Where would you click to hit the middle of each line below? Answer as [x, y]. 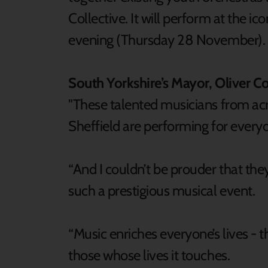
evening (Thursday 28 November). [167, 39]
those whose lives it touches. [149, 255]
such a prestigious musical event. [162, 190]
